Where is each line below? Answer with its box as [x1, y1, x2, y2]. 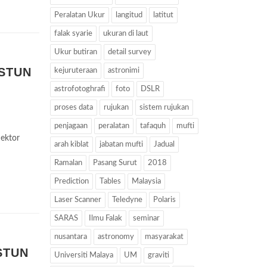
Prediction [54, 178, 89, 185]
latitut [153, 11, 173, 19]
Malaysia [131, 178, 161, 185]
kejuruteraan [54, 67, 97, 74]
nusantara [54, 233, 87, 241]
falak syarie [54, 30, 92, 38]
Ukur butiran [54, 48, 97, 56]
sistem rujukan [139, 104, 189, 111]
